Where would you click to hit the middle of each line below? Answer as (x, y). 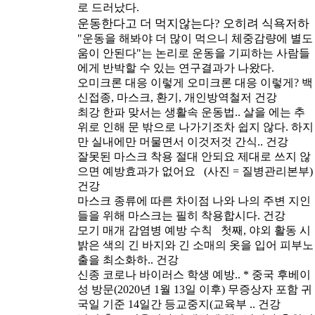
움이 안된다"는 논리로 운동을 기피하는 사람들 (194, 53)
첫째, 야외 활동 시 (263, 231)
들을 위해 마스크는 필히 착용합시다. (169, 216)
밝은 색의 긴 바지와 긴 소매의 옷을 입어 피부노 (195, 245)
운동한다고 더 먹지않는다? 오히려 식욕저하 (193, 24)
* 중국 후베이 (277, 275)
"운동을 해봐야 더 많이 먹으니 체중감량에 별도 (195, 39)
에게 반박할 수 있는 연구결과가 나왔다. (176, 68)
